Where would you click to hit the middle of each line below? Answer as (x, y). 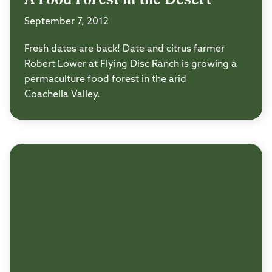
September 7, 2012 (66, 22)
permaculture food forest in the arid (105, 80)
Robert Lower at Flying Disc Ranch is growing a (131, 65)
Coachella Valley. (62, 95)
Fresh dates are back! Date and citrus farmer (124, 49)
